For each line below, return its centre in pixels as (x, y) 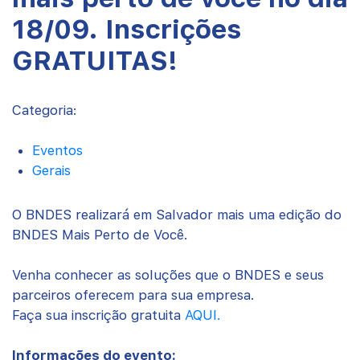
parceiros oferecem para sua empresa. (133, 295)
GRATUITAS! (95, 61)
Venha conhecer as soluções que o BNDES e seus (168, 275)
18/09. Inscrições (127, 29)
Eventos (57, 150)
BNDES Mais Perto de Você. (100, 235)
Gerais (51, 170)
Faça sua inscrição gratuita (98, 315)
